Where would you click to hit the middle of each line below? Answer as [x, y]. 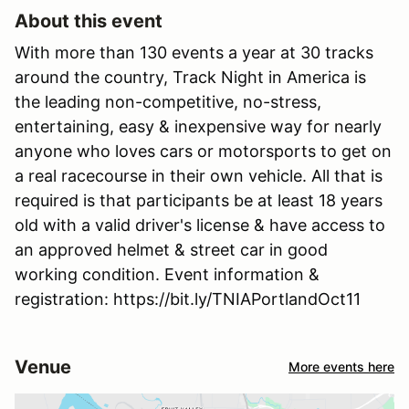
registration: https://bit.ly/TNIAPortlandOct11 [188, 299]
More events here [341, 367]
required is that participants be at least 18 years [199, 200]
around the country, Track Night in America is [190, 77]
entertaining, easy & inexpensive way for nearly [198, 126]
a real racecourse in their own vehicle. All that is [199, 175]
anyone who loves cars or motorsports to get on [203, 151]
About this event [89, 21]
